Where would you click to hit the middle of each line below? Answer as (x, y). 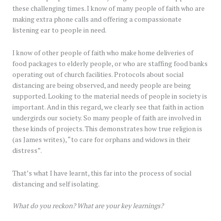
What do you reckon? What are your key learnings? (88, 205)
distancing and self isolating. (56, 184)
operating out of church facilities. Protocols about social (98, 74)
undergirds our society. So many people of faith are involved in (107, 118)
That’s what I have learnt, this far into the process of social (102, 173)
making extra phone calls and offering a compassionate (97, 19)
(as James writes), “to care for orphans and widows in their (101, 139)
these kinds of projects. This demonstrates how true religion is (107, 129)
